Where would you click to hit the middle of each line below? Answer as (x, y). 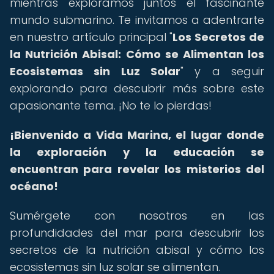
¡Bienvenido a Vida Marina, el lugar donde (137, 135)
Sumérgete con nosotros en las (137, 216)
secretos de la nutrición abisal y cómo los (137, 250)
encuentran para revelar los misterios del (137, 169)
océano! (34, 186)
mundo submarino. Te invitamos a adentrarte (137, 20)
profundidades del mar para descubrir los (137, 233)
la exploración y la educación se (137, 152)
